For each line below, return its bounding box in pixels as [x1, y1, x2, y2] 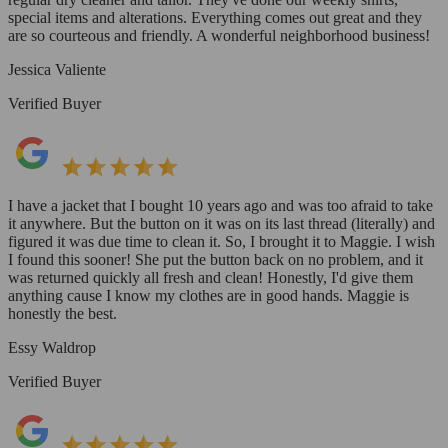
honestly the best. [8, 304, 117, 322]
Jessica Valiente [8, 60, 106, 78]
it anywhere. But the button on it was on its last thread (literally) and [8, 214, 435, 232]
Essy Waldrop [8, 338, 96, 356]
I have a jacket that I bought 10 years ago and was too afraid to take [8, 196, 433, 214]
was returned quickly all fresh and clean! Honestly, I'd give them [8, 268, 413, 286]
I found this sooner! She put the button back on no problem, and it [8, 250, 423, 268]
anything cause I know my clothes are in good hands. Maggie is [8, 286, 409, 304]
